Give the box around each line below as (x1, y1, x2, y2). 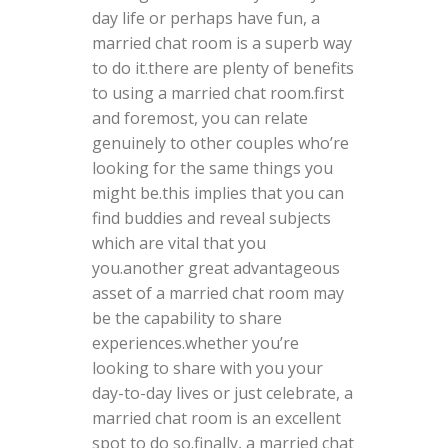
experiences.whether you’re (91, 332, 299, 355)
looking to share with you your (91, 357, 323, 380)
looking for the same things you (91, 157, 333, 180)
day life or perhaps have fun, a (91, 7, 320, 30)
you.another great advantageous (91, 257, 340, 280)
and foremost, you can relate (91, 107, 308, 130)
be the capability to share (91, 307, 282, 330)
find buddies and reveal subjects (91, 207, 331, 230)
